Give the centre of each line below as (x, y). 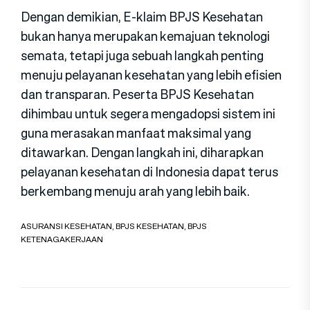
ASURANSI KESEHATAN (66, 226)
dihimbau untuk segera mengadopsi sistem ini (148, 113)
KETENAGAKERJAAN (62, 239)
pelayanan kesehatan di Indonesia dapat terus (149, 171)
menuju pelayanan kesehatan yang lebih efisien (151, 74)
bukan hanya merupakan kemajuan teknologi (145, 36)
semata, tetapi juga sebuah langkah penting (142, 55)
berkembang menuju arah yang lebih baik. (135, 191)
